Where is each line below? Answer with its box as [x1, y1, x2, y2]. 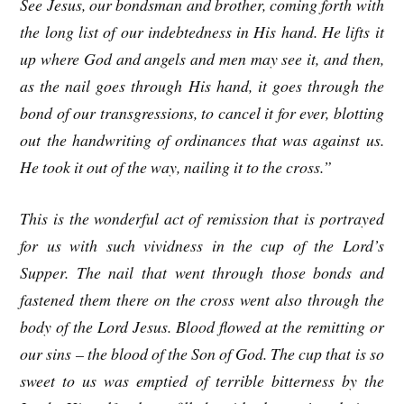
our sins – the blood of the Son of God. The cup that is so [20, 342, 384, 364]
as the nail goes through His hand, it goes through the [20, 75, 384, 97]
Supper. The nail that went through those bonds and [20, 261, 384, 283]
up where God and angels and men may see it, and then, [20, 48, 384, 70]
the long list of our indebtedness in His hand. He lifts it [20, 21, 384, 43]
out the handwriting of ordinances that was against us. [20, 129, 384, 151]
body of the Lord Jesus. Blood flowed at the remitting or [20, 315, 384, 337]
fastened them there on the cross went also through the [20, 288, 384, 310]
